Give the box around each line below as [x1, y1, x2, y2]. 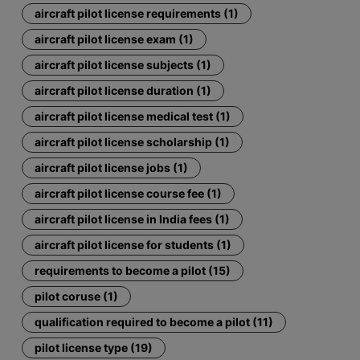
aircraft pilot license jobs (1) [35, 160, 189, 174]
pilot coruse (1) [35, 288, 119, 303]
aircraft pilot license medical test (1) [35, 108, 231, 123]
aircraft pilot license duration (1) [35, 83, 212, 97]
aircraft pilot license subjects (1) [35, 57, 212, 72]
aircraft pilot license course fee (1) [35, 186, 223, 200]
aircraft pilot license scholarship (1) [35, 134, 231, 149]
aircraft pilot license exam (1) [35, 31, 194, 46]
